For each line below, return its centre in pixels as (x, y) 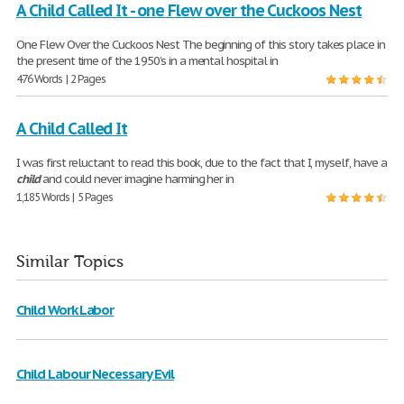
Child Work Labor (65, 310)
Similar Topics (70, 262)
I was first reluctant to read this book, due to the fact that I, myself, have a (202, 163)
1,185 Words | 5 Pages (65, 197)
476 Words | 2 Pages (61, 79)
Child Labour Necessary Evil (95, 374)
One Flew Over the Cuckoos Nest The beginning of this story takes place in (201, 45)
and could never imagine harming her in (137, 179)
